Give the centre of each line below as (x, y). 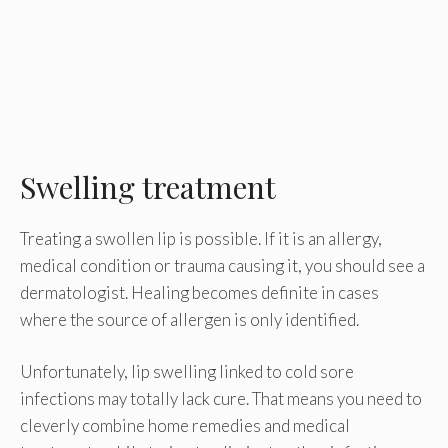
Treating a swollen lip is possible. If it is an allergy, (201, 238)
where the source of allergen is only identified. (189, 319)
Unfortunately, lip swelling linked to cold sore (187, 372)
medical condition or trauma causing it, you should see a (222, 265)
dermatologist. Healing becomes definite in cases (199, 292)
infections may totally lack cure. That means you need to (221, 399)
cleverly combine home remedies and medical (185, 426)
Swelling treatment (148, 186)
